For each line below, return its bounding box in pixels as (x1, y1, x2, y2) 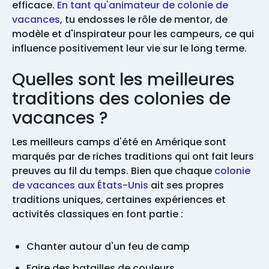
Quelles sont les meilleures (12, 68, 235, 92)
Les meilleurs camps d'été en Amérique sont (12, 135, 226, 150)
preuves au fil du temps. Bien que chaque (12, 164, 214, 178)
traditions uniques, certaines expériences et (12, 193, 226, 207)
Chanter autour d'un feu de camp (26, 240, 192, 254)
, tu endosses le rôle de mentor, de (60, 13, 228, 27)
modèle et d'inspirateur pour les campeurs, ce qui (12, 27, 254, 41)
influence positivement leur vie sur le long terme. (12, 41, 247, 56)
